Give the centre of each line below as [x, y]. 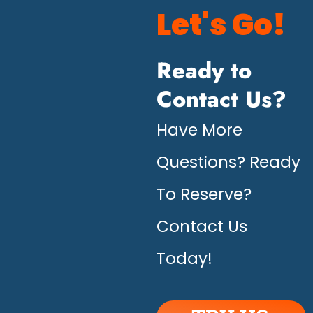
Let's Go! [221, 24]
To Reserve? [204, 194]
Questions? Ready [228, 162]
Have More [199, 130]
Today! [184, 258]
